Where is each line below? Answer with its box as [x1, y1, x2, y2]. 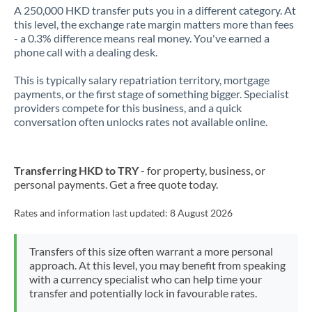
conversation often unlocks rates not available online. [14, 115, 267, 128]
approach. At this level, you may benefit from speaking [29, 258, 286, 272]
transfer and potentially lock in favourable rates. [29, 286, 257, 299]
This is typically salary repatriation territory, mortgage [14, 73, 270, 86]
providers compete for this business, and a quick [14, 101, 242, 114]
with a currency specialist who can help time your [29, 272, 262, 286]
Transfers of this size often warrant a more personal [29, 244, 273, 258]
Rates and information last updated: [14, 208, 170, 219]
